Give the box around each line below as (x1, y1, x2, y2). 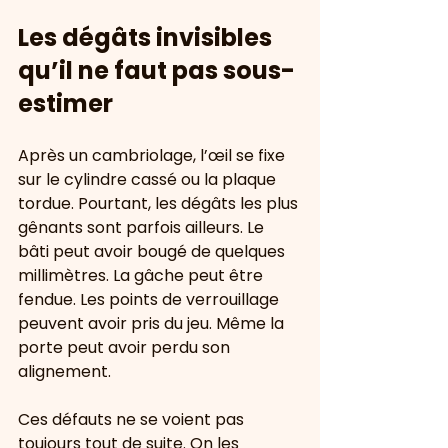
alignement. (18, 360, 111, 383)
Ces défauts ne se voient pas (18, 408, 248, 431)
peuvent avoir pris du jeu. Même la (18, 312, 288, 335)
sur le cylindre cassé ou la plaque (18, 168, 280, 191)
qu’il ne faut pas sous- (18, 54, 295, 87)
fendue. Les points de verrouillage (18, 288, 283, 311)
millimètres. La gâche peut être (18, 264, 267, 287)
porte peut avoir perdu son (18, 336, 234, 359)
